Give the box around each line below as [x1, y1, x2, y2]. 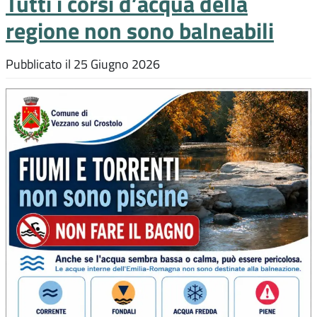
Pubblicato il [6, 55, 74, 73]
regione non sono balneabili [6, 13, 274, 47]
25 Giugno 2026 [74, 55, 160, 73]
